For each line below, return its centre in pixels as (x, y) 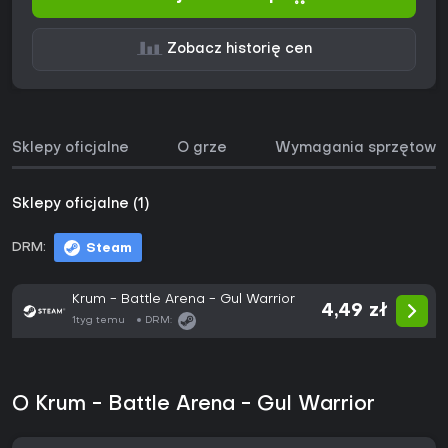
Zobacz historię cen (239, 50)
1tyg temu (98, 321)
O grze (202, 149)
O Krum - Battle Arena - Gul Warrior (193, 405)
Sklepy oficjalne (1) (80, 205)
